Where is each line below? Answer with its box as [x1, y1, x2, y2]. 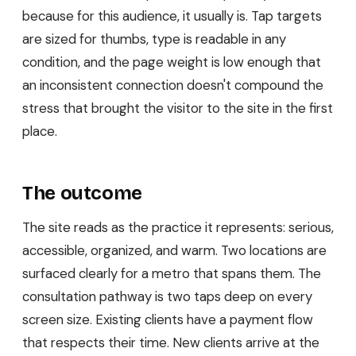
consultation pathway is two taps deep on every [22, 288, 312, 306]
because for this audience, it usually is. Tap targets [22, 6, 322, 25]
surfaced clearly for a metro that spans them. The [22, 265, 321, 283]
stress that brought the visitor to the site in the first [22, 99, 333, 117]
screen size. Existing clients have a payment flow [22, 311, 313, 329]
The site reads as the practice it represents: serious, [22, 219, 334, 237]
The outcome [22, 181, 143, 204]
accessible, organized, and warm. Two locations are [22, 242, 327, 260]
